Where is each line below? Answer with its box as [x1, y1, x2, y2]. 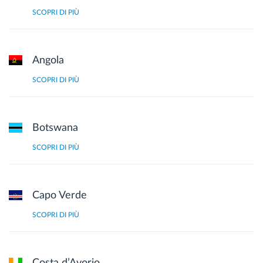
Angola [32, 55, 64, 66]
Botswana [32, 122, 78, 133]
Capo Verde [32, 190, 87, 201]
